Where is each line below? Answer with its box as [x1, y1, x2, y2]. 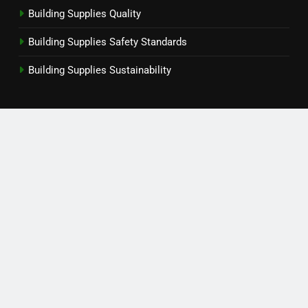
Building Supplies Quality [28, 7, 141, 20]
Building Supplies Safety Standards [28, 35, 187, 48]
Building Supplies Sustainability [28, 63, 171, 76]
